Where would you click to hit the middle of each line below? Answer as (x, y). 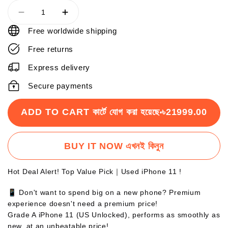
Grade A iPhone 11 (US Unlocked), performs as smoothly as (114, 215)
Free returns (51, 49)
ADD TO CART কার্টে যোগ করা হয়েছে (91, 112)
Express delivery (59, 67)
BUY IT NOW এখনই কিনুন (114, 146)
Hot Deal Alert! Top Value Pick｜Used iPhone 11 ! (95, 172)
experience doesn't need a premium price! (83, 204)
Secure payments (61, 86)
